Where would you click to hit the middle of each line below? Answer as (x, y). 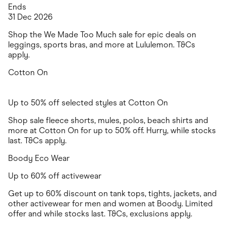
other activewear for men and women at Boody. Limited (110, 204)
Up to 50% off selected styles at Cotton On (88, 103)
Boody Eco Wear (39, 158)
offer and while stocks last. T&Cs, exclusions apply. (100, 214)
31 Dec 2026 (30, 17)
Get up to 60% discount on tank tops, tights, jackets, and (112, 194)
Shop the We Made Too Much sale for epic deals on (102, 35)
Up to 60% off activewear (55, 176)
